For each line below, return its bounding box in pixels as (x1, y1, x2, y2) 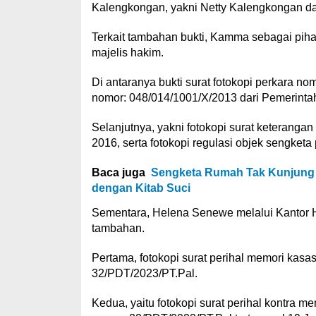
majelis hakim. (91, 47, 164, 59)
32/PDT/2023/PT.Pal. (91, 267, 197, 279)
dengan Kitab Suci (91, 182, 190, 194)
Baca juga (91, 166, 145, 178)
